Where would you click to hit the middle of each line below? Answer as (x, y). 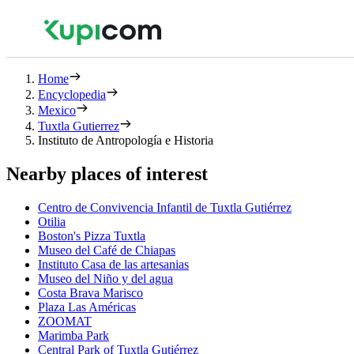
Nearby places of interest (107, 173)
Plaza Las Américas (87, 307)
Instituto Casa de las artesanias (113, 264)
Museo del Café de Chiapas (107, 250)
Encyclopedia (72, 94)
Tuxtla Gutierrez (79, 126)
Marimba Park (73, 335)
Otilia (52, 221)
